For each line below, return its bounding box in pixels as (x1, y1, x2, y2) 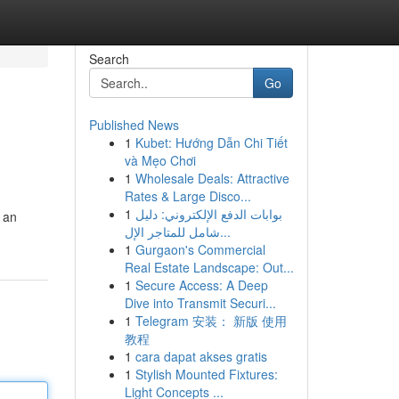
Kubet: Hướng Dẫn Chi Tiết (134, 134, 288, 151)
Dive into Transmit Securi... (124, 294, 276, 312)
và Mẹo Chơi (124, 151, 196, 169)
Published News (88, 116, 179, 134)
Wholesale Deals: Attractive (134, 169, 289, 187)
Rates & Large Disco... (124, 187, 251, 205)
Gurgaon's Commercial (134, 240, 265, 258)
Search (88, 50, 129, 68)
